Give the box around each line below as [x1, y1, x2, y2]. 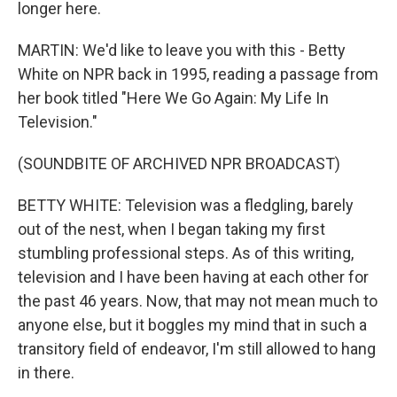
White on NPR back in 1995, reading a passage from [18, 65, 378, 83]
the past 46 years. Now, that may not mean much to [18, 292, 378, 310]
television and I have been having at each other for [18, 268, 369, 286]
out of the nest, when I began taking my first [18, 220, 325, 238]
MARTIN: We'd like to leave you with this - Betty [18, 41, 346, 59]
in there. [18, 363, 74, 382]
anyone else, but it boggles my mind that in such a [18, 315, 367, 334]
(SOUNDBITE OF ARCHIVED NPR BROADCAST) [18, 154, 340, 173]
